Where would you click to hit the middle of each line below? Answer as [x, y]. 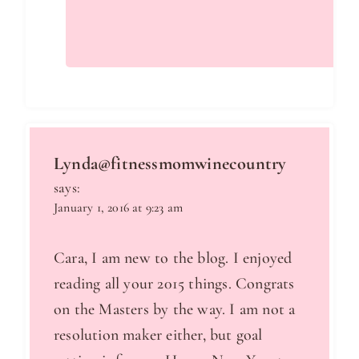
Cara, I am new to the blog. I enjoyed [173, 258]
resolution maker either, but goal [158, 335]
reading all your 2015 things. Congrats [174, 284]
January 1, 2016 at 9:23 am [119, 208]
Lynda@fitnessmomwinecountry [170, 163]
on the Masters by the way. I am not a [175, 310]
